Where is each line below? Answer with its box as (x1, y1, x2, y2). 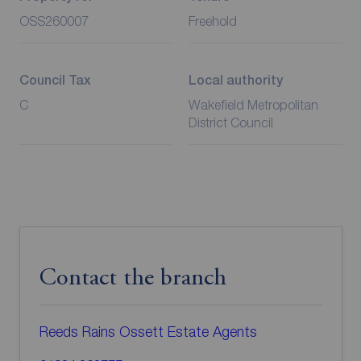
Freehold (189, 14, 237, 29)
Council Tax (19, 73, 91, 89)
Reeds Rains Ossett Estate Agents (39, 323, 257, 341)
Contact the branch (39, 267, 226, 292)
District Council (189, 115, 273, 131)
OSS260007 (19, 14, 89, 29)
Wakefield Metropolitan (189, 98, 318, 113)
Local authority (189, 73, 283, 89)
